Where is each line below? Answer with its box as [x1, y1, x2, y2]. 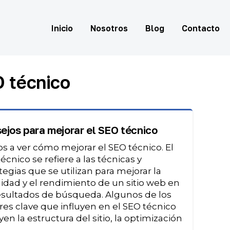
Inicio [51, 23, 73, 33]
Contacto [182, 23, 220, 33]
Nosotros [90, 23, 128, 33]
